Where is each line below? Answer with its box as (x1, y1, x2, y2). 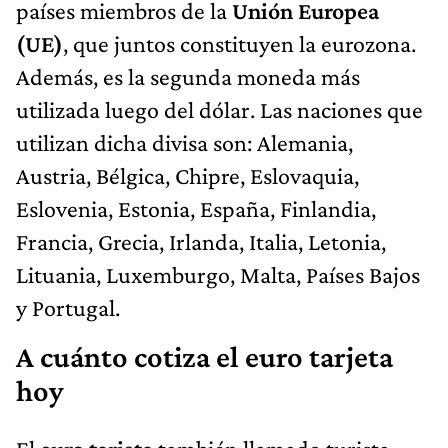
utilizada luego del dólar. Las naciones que (16, 95, 423, 123)
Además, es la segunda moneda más (16, 62, 360, 90)
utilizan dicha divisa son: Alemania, (16, 128, 353, 156)
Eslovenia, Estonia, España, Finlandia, (16, 194, 376, 222)
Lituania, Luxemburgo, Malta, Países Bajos (16, 260, 420, 288)
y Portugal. (16, 293, 120, 321)
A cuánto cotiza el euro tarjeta (16, 339, 393, 374)
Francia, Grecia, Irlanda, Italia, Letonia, (16, 227, 386, 255)
